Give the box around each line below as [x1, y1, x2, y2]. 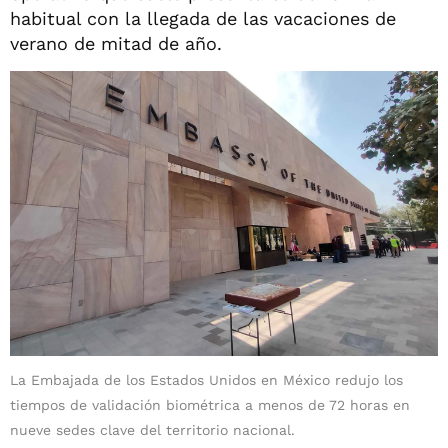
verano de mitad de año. [10, 32, 222, 54]
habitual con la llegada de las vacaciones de [10, 7, 396, 29]
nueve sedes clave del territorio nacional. [10, 422, 295, 439]
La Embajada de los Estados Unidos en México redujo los [10, 372, 403, 389]
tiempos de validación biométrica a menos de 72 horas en [10, 397, 410, 414]
